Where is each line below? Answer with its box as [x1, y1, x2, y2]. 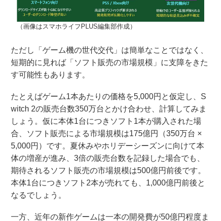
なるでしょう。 [11, 191, 67, 200]
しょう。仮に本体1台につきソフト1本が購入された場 [11, 117, 202, 126]
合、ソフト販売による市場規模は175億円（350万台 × [11, 129, 202, 138]
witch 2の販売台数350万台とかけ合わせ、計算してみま [11, 105, 207, 113]
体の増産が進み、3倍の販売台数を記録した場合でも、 [11, 154, 205, 163]
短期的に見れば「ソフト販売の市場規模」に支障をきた [11, 58, 209, 67]
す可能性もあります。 [11, 70, 90, 79]
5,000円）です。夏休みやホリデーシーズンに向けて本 [11, 142, 205, 150]
